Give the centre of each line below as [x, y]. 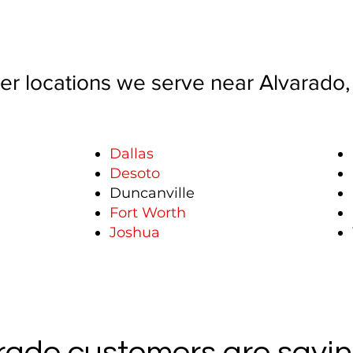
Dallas [132, 154]
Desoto [135, 173]
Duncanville [152, 193]
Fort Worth [148, 213]
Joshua [135, 232]
